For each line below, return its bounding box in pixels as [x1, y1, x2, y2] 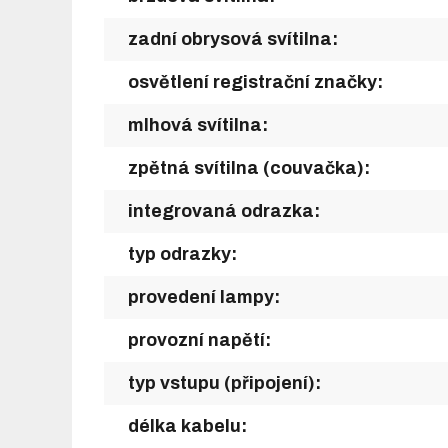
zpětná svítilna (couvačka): [128, 157, 370, 178]
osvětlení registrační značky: [128, 71, 383, 92]
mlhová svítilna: [128, 114, 268, 135]
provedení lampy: [128, 286, 280, 307]
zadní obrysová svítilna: [128, 28, 338, 49]
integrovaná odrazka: [128, 200, 320, 221]
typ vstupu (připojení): [128, 372, 321, 393]
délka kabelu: [128, 415, 247, 436]
